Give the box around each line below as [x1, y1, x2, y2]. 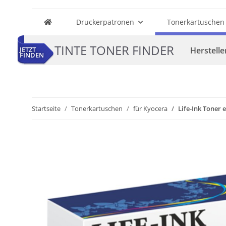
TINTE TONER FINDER [54, 41, 174, 59]
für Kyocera [133, 104, 167, 113]
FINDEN [20, 50, 44, 60]
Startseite [32, 104, 61, 113]
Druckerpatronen [76, 17, 134, 27]
